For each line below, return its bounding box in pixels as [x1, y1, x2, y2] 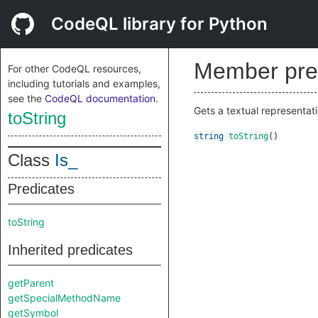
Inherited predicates [8, 242, 133, 258]
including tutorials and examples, [8, 77, 160, 89]
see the [8, 92, 45, 104]
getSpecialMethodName [8, 292, 121, 304]
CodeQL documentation [45, 92, 155, 104]
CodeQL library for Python [51, 13, 268, 34]
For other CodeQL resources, [8, 62, 141, 75]
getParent [8, 277, 54, 289]
